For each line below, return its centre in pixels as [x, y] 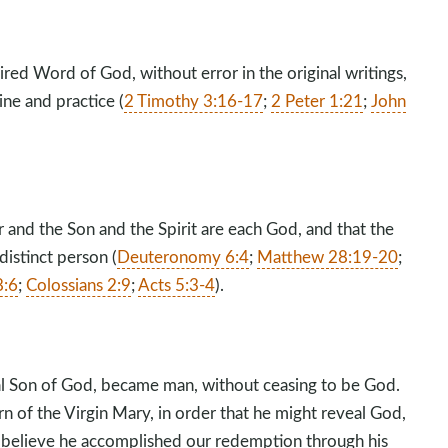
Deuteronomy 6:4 [183, 256]
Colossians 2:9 [79, 284]
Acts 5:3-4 [177, 284]
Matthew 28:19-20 [328, 256]
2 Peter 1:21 [317, 100]
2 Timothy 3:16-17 [194, 100]
